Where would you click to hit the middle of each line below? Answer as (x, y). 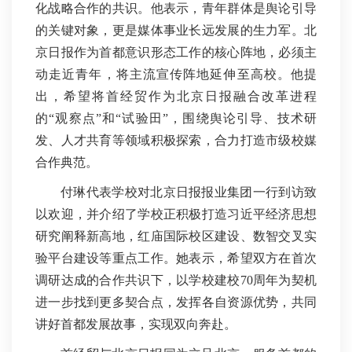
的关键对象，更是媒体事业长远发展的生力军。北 (176, 31)
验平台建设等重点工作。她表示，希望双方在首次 (176, 258)
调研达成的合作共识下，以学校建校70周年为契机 (176, 280)
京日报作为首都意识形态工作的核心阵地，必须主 (176, 53)
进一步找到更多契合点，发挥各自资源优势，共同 (176, 302)
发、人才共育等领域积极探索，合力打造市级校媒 (176, 141)
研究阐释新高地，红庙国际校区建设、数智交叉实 (176, 236)
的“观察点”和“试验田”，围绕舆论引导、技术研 (176, 119)
